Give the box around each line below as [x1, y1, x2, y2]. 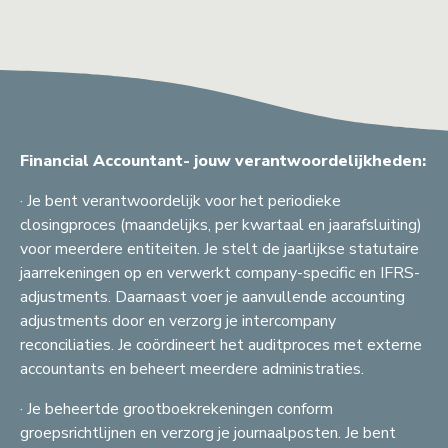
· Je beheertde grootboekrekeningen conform [20, 398, 333, 421]
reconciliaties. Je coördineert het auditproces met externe [20, 334, 422, 357]
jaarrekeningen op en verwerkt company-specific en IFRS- [20, 262, 420, 285]
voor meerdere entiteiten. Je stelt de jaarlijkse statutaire [20, 238, 419, 261]
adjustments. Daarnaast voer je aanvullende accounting [20, 286, 405, 309]
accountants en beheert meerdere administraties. [20, 358, 364, 381]
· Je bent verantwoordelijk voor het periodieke [20, 190, 341, 213]
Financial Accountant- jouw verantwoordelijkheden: [20, 150, 426, 173]
